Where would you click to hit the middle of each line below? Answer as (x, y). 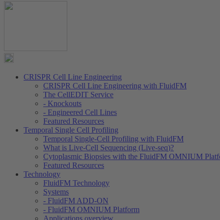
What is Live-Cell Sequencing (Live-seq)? (109, 148)
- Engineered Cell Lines (80, 112)
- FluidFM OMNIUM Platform (91, 209)
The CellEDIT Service (78, 95)
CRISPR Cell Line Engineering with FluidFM (115, 86)
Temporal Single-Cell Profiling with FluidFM (113, 139)
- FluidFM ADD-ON (76, 201)
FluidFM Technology (76, 183)
